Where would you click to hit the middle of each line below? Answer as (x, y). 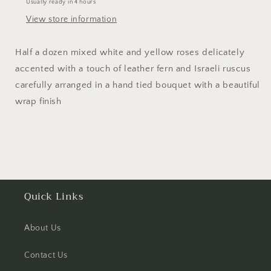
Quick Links (54, 197)
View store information (72, 20)
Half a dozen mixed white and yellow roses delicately (130, 53)
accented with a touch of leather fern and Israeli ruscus (133, 69)
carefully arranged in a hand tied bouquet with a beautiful (138, 85)
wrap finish (38, 102)
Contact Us (46, 256)
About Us (43, 228)
